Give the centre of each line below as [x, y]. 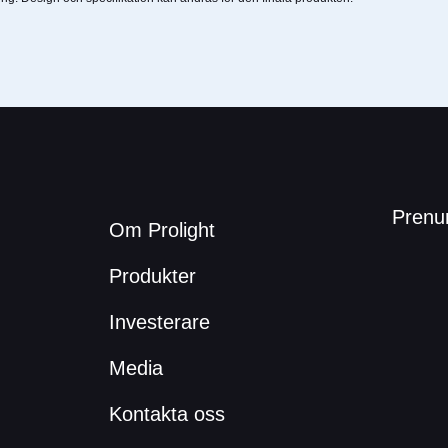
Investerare [159, 322]
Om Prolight [161, 230]
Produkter [152, 276]
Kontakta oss [166, 414]
